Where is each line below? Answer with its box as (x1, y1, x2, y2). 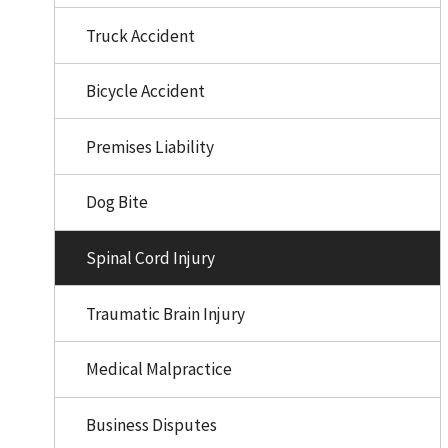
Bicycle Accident (85, 80, 205, 103)
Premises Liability (85, 135, 214, 158)
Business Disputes (85, 413, 217, 436)
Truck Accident (85, 24, 195, 47)
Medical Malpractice (85, 358, 232, 381)
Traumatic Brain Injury (85, 302, 245, 325)
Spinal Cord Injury (85, 247, 215, 269)
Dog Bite (85, 191, 148, 214)
